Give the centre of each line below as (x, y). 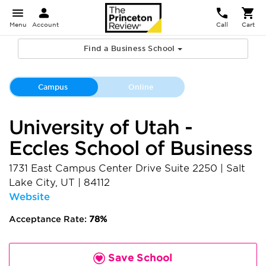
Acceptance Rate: (49, 219)
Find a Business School (131, 48)
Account (45, 24)
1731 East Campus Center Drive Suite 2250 (115, 168)
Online (141, 87)
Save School (139, 258)
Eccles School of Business (131, 148)
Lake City (32, 183)
